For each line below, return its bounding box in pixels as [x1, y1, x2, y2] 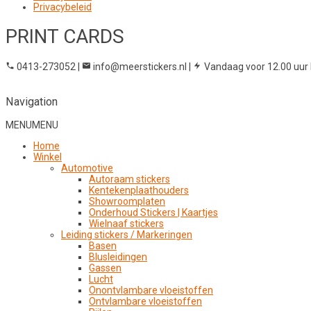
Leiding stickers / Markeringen [61, 228, 192, 240]
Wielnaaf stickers [89, 217, 164, 229]
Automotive [61, 162, 113, 174]
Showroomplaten [89, 195, 165, 207]
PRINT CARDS [6, 25, 124, 49]
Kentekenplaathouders [89, 184, 189, 196]
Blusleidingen [89, 251, 147, 262]
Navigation [6, 94, 58, 108]
